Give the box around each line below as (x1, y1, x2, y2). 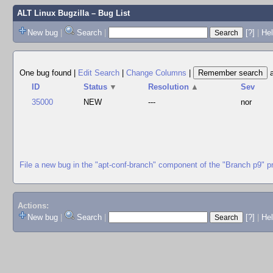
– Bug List (88, 9, 130, 18)
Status (83, 82, 108, 91)
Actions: (17, 201, 49, 211)
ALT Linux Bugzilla (16, 9, 89, 18)
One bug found (19, 68, 74, 77)
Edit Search (78, 68, 119, 77)
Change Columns (126, 68, 186, 77)
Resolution (148, 82, 190, 91)
